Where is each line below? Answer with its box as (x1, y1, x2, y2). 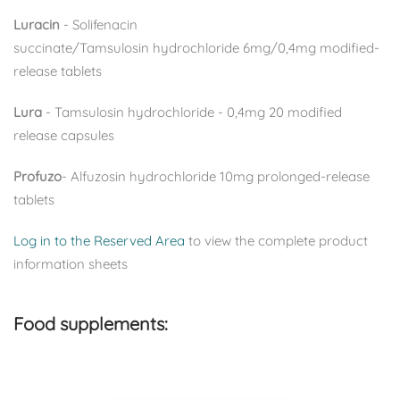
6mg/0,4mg (239, 38, 320, 56)
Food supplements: (13, 312, 168, 335)
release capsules (13, 126, 114, 144)
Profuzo (13, 167, 62, 185)
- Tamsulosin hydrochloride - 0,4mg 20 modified (42, 103, 342, 121)
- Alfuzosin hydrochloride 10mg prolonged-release (62, 167, 370, 185)
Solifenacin (72, 15, 137, 33)
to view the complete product (185, 231, 368, 249)
